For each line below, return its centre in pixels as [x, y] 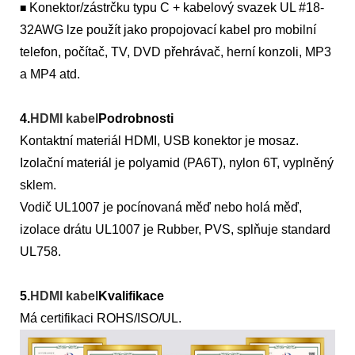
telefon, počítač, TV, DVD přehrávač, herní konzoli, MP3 [176, 52]
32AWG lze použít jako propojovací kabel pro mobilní [168, 30]
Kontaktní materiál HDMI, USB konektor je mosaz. [159, 141]
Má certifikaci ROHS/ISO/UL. [101, 318]
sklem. [38, 185]
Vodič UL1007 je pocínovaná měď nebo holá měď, [161, 207]
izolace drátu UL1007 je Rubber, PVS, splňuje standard [175, 229]
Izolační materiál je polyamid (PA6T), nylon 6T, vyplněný [177, 163]
